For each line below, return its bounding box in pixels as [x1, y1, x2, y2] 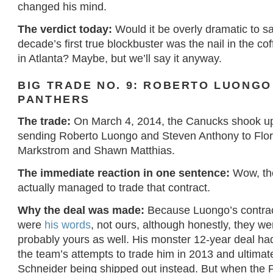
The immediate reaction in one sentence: [18, 166, 233, 179]
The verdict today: [18, 23, 113, 35]
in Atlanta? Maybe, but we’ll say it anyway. [18, 52, 222, 65]
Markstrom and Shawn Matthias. [18, 143, 175, 157]
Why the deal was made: [18, 203, 145, 216]
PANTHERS [18, 92, 90, 105]
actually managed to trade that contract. [18, 180, 211, 194]
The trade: [18, 114, 71, 127]
